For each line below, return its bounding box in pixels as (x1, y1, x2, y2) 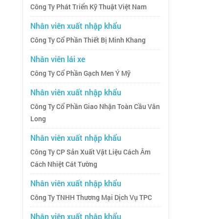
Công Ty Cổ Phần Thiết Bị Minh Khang (30, 36, 146, 45)
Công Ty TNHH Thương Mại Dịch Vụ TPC (30, 193, 152, 202)
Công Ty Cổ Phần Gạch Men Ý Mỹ (30, 69, 131, 78)
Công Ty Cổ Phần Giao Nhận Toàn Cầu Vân (30, 102, 160, 111)
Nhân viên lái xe (30, 54, 85, 65)
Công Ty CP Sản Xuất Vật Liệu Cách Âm (30, 148, 151, 157)
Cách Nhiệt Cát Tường (30, 160, 97, 169)
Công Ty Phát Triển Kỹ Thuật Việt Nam (30, 2, 147, 12)
